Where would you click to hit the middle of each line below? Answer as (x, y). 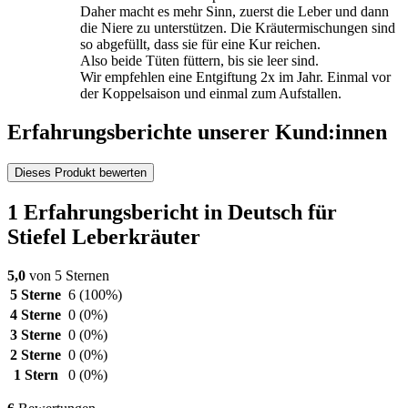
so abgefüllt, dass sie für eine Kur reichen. (200, 45)
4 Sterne (36, 314)
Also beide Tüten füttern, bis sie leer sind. (199, 61)
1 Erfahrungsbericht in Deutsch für (172, 213)
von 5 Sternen (67, 275)
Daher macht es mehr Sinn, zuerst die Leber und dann (235, 12)
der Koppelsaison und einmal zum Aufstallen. (211, 94)
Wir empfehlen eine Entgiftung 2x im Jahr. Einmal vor (235, 77)
